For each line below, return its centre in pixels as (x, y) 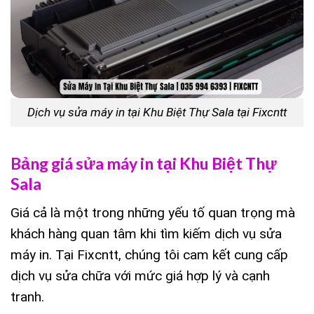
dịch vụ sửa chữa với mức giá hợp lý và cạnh (140, 275)
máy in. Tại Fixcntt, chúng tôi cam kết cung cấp (149, 254)
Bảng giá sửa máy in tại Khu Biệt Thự (144, 164)
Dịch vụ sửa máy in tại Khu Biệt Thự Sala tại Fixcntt (157, 112)
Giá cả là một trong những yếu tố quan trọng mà (153, 212)
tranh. (27, 296)
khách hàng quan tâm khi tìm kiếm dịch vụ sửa (146, 233)
